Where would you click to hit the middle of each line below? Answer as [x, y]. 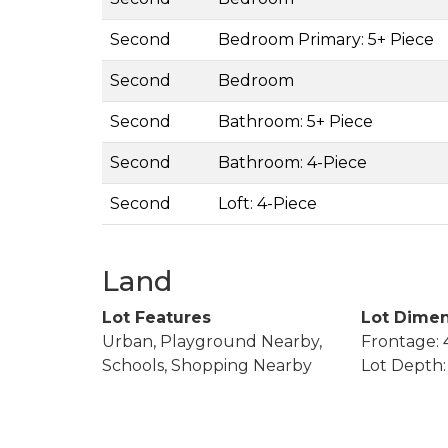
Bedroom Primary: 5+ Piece [326, 39]
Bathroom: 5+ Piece [295, 121]
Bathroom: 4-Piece [292, 162]
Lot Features [156, 317]
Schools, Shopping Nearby [207, 365]
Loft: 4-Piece [267, 203]
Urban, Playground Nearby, [212, 341]
